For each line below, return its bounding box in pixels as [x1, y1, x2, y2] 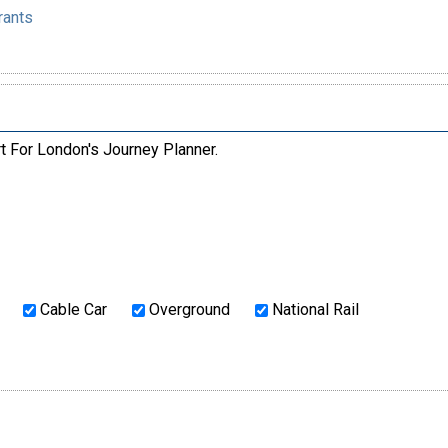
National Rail [267, 300, 359, 320]
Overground [144, 300, 230, 320]
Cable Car [35, 300, 107, 320]
